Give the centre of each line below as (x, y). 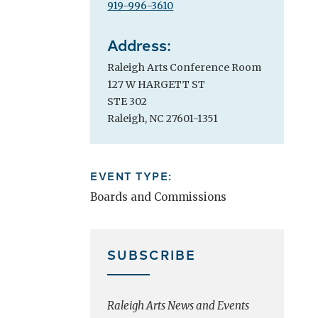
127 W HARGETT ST (157, 85)
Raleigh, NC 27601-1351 (163, 119)
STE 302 (127, 102)
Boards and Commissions (159, 197)
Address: (139, 45)
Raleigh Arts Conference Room (185, 68)
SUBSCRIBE (152, 254)
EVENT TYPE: (131, 176)
